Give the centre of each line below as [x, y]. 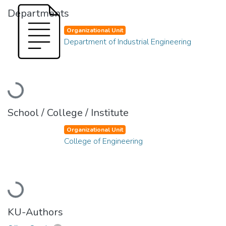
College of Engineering [103, 141]
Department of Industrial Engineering [128, 42]
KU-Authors [35, 212]
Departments [38, 13]
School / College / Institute [68, 112]
